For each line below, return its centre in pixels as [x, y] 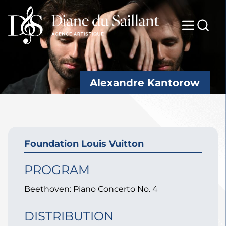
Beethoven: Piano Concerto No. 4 [91, 189]
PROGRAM [57, 169]
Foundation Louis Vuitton [84, 143]
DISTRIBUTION [69, 216]
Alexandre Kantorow [145, 82]
